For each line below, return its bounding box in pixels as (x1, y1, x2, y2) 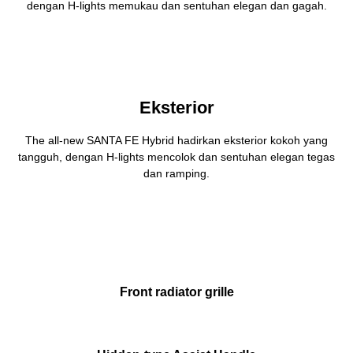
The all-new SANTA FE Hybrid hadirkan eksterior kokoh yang (25, 134, 328, 147)
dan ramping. (143, 167, 210, 180)
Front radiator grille (119, 285, 234, 299)
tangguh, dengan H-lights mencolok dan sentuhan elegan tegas (18, 150, 335, 164)
